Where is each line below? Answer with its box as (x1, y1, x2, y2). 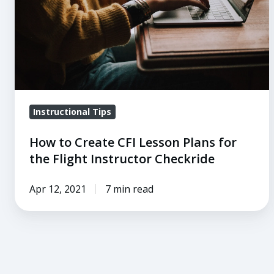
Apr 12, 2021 (29, 182, 86, 196)
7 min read (105, 182, 154, 196)
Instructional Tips (33, 106, 112, 118)
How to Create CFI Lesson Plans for (29, 133, 237, 150)
